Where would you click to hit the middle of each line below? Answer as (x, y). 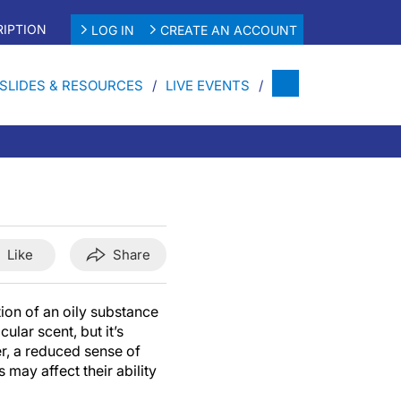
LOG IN (112, 30)
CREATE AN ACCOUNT (229, 30)
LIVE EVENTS (208, 85)
